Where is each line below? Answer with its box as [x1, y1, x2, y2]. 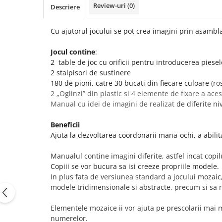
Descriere [51, 2, 80, 11]
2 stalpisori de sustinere [51, 68, 131, 77]
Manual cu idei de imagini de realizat [51, 99, 176, 109]
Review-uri [93, 1, 127, 10]
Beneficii [51, 120, 80, 129]
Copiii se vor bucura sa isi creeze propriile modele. [51, 162, 219, 171]
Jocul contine [51, 47, 95, 56]
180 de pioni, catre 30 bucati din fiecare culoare [51, 78, 211, 88]
